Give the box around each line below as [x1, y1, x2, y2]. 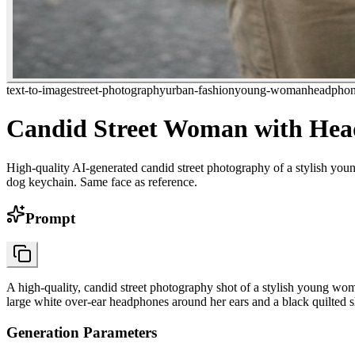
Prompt [25, 209, 75, 227]
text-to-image [6, 83, 72, 97]
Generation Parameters [6, 324, 157, 342]
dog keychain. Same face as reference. [6, 174, 197, 189]
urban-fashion [166, 83, 235, 97]
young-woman [235, 83, 307, 97]
